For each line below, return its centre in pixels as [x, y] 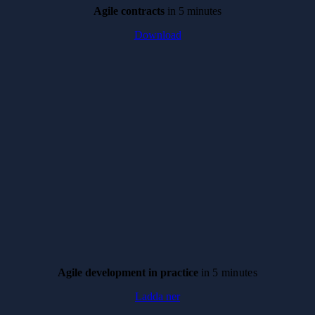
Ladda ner [157, 296]
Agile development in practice [130, 272]
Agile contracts [129, 11]
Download [157, 34]
